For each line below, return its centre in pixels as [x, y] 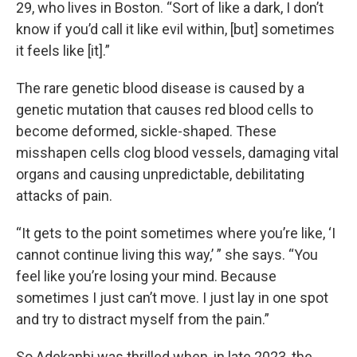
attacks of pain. [64, 196]
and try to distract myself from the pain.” [143, 319]
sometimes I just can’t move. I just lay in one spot [172, 298]
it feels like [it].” [63, 51]
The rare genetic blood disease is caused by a [160, 88]
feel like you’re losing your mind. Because [146, 276]
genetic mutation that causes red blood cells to [165, 110]
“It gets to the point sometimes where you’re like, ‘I [176, 233]
